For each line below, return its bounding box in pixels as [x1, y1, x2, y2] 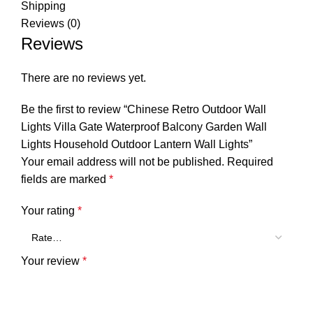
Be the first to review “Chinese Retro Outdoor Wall [21, 103, 266, 115]
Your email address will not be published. [21, 155, 224, 168]
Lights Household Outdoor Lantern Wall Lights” [21, 138, 252, 150]
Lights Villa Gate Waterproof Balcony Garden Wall [21, 120, 267, 133]
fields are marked [21, 173, 109, 185]
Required [227, 155, 273, 168]
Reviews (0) [21, 17, 80, 29]
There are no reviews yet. [21, 71, 146, 84]
